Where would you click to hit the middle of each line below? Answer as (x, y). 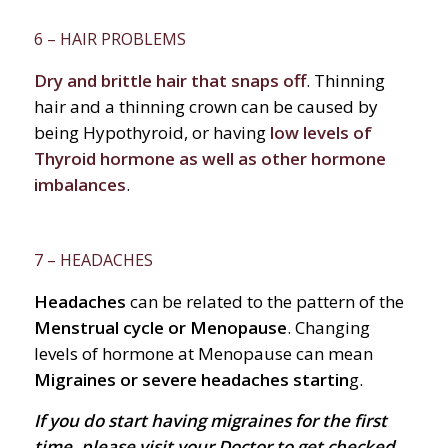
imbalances (79, 185)
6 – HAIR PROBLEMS (109, 39)
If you (56, 420)
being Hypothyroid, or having (149, 133)
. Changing (328, 328)
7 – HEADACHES (93, 260)
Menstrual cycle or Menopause (160, 328)
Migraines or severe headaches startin (191, 380)
